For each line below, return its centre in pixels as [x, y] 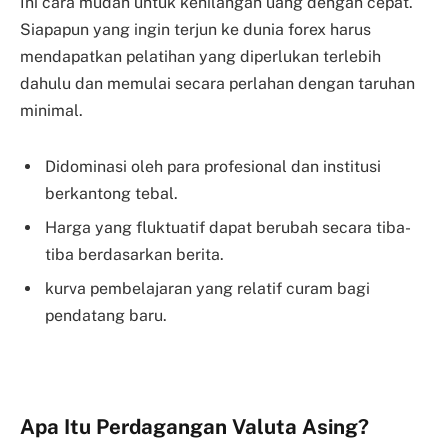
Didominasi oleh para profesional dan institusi [213, 166]
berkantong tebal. [111, 193]
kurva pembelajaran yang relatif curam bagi [207, 288]
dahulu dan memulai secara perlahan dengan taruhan [217, 84]
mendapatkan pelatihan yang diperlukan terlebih [200, 57]
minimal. [51, 111]
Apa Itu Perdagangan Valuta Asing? [194, 427]
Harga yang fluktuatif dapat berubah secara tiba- [228, 227]
